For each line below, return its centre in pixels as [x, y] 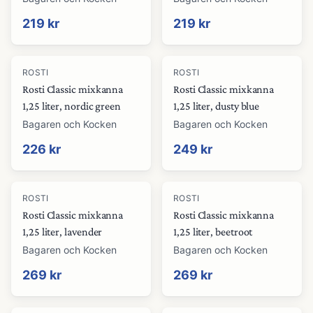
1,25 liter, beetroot [213, 232]
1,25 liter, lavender [63, 232]
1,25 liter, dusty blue [217, 106]
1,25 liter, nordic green [72, 106]
